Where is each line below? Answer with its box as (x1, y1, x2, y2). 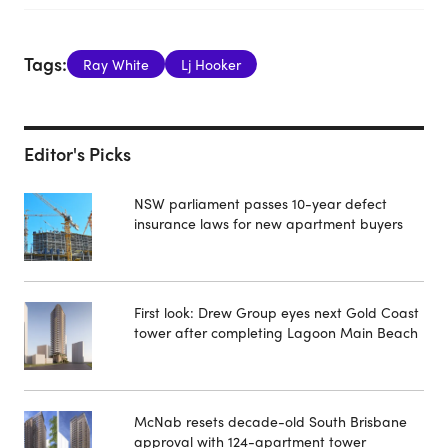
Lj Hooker (181, 53, 241, 74)
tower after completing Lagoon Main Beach (134, 321, 418, 342)
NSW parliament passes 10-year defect (134, 192, 387, 213)
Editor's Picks (24, 140, 131, 166)
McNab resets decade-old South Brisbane (134, 410, 407, 431)
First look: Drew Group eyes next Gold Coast (134, 301, 419, 322)
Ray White (83, 53, 149, 74)
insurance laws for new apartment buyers (134, 212, 403, 233)
